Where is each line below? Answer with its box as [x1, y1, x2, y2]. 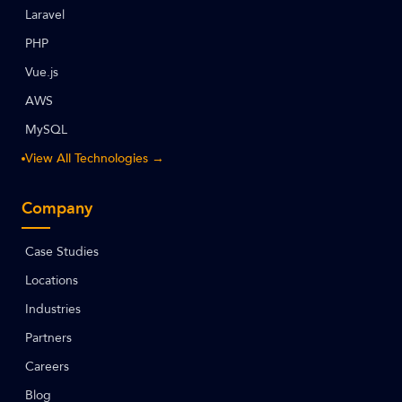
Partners [25, 329, 72, 346]
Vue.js [25, 64, 58, 81]
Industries [25, 301, 81, 318]
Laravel [25, 6, 65, 23]
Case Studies [25, 243, 99, 260]
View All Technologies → [25, 150, 164, 167]
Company [22, 197, 92, 220]
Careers [25, 358, 69, 375]
